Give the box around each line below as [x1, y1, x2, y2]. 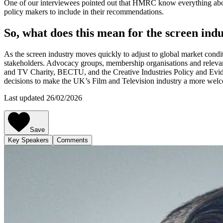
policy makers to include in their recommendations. [4, 7, 166, 16]
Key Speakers [8, 136, 49, 144]
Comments [57, 136, 88, 144]
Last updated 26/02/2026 [4, 94, 82, 103]
